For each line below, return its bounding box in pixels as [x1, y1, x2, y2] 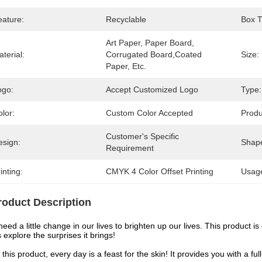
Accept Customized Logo [106, 85, 198, 94]
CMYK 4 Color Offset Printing [106, 167, 213, 176]
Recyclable [106, 15, 146, 24]
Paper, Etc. [106, 61, 146, 71]
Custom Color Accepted [106, 108, 193, 118]
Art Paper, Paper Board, [106, 38, 194, 47]
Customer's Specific [106, 132, 179, 141]
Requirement [106, 143, 154, 153]
